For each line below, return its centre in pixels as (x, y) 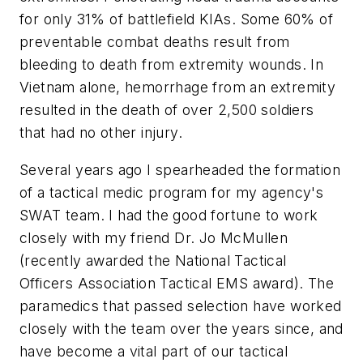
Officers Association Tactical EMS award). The (177, 283)
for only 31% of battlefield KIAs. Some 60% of (176, 19)
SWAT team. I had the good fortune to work (169, 215)
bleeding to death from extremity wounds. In (172, 65)
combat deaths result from (196, 42)
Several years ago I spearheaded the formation (180, 169)
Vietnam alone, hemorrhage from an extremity (178, 88)
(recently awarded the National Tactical (153, 260)
